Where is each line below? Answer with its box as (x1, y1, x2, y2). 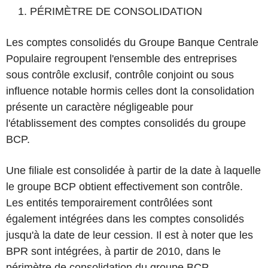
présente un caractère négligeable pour (6, 101, 193, 113)
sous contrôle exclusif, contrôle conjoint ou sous (6, 69, 234, 81)
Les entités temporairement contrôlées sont (6, 197, 212, 209)
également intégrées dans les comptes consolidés (6, 213, 244, 225)
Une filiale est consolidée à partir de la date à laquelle (6, 165, 261, 176)
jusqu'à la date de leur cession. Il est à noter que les (6, 229, 253, 241)
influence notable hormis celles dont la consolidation (6, 85, 254, 97)
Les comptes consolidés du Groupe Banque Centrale (6, 36, 258, 48)
